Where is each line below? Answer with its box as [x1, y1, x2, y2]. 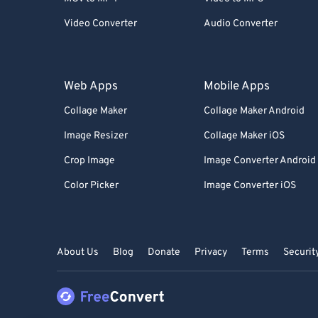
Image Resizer [64, 130, 128, 142]
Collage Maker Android [204, 105, 305, 117]
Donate [148, 246, 180, 258]
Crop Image [64, 155, 115, 167]
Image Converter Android [204, 155, 317, 167]
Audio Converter [204, 18, 278, 30]
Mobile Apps [204, 79, 270, 94]
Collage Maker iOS [204, 130, 285, 142]
